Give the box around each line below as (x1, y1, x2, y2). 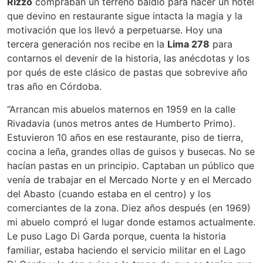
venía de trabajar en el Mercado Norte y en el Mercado (7, 173, 252, 186)
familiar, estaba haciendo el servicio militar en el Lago (7, 244, 246, 256)
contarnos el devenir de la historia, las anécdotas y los (7, 52, 249, 65)
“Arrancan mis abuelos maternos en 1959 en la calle (7, 103, 235, 115)
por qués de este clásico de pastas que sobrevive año (7, 66, 248, 79)
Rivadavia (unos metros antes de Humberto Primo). (7, 117, 235, 129)
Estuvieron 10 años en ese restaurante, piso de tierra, (7, 131, 243, 143)
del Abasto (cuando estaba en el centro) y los (7, 187, 211, 200)
